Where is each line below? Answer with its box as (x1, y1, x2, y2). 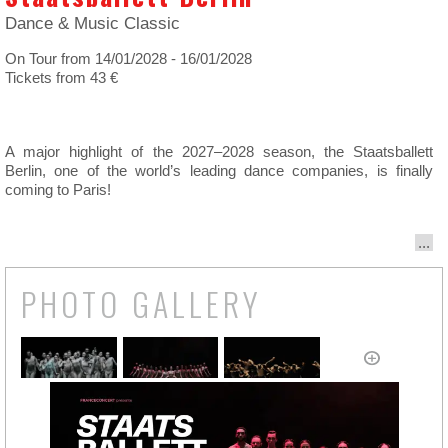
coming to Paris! (5, 181, 111, 198)
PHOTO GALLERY (21, 280, 262, 327)
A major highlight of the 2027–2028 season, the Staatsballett (5, 143, 433, 160)
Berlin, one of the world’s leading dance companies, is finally (5, 162, 433, 179)
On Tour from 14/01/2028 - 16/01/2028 (5, 50, 252, 67)
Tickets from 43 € (5, 69, 118, 86)
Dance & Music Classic (5, 14, 180, 33)
